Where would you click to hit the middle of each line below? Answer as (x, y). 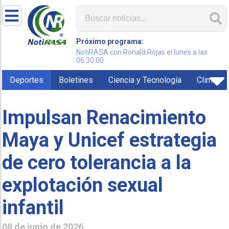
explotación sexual (83, 185)
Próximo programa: (110, 41)
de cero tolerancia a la (97, 162)
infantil (33, 207)
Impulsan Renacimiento (104, 117)
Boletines (76, 80)
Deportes (27, 80)
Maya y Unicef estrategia (110, 140)
